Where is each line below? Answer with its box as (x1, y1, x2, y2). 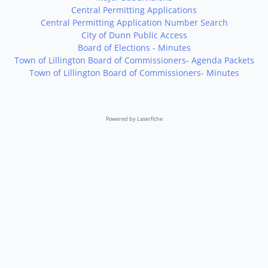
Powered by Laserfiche (105, 115, 163, 123)
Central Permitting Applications (71, 4, 197, 16)
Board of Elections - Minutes (77, 42, 191, 53)
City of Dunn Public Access (81, 29, 187, 41)
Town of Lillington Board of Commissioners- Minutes (29, 67, 239, 78)
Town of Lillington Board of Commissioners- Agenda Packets (14, 54, 254, 66)
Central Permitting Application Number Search (40, 17, 228, 28)
